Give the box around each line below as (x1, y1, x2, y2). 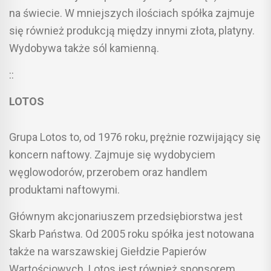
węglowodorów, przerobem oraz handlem (9, 165, 207, 178)
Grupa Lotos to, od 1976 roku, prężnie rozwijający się (9, 130, 261, 143)
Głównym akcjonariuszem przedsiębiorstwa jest (9, 209, 243, 223)
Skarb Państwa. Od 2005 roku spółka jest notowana (9, 227, 254, 240)
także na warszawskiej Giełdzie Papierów (9, 244, 207, 258)
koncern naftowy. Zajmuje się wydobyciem (9, 148, 215, 161)
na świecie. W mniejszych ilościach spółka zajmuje (9, 6, 255, 19)
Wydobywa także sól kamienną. (9, 41, 159, 54)
